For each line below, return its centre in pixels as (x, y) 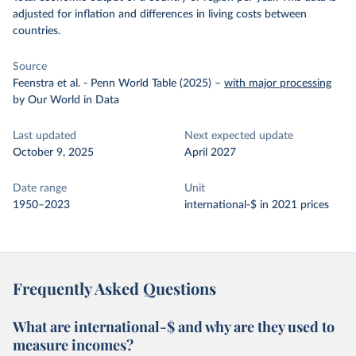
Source (30, 67)
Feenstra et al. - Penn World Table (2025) (112, 83)
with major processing (278, 83)
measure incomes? (73, 345)
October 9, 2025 (53, 153)
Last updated (44, 136)
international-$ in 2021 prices (257, 205)
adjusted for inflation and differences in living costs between (160, 14)
